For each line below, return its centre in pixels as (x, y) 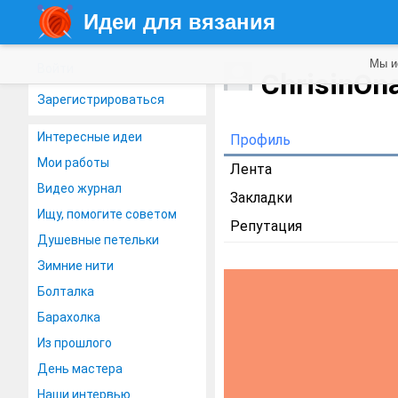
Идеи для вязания (179, 22)
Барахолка (69, 317)
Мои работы (73, 163)
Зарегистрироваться (101, 99)
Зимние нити (76, 266)
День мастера (80, 369)
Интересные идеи (90, 137)
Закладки (261, 198)
